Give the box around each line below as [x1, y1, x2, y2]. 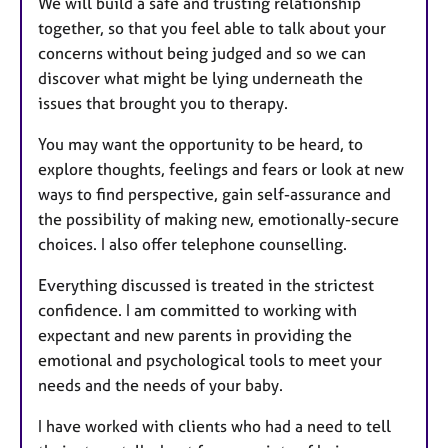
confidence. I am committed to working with [38, 299, 357, 320]
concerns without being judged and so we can [38, 42, 366, 63]
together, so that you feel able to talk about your [38, 17, 386, 38]
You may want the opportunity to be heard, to [38, 133, 363, 154]
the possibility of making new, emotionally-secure [38, 208, 399, 229]
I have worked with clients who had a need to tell [38, 415, 391, 436]
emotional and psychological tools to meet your [38, 349, 382, 370]
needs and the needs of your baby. [38, 374, 283, 395]
